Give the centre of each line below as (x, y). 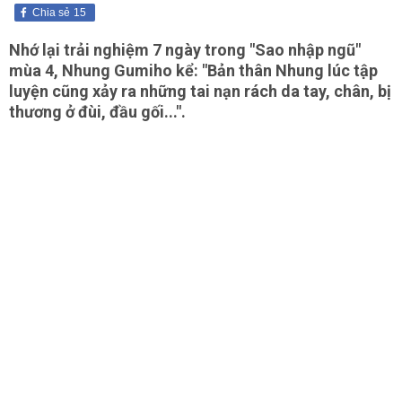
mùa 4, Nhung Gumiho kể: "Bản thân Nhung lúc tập (193, 70)
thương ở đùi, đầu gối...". (97, 112)
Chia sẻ (51, 13)
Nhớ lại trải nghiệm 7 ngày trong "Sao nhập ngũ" (185, 50)
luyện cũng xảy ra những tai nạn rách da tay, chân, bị (200, 91)
